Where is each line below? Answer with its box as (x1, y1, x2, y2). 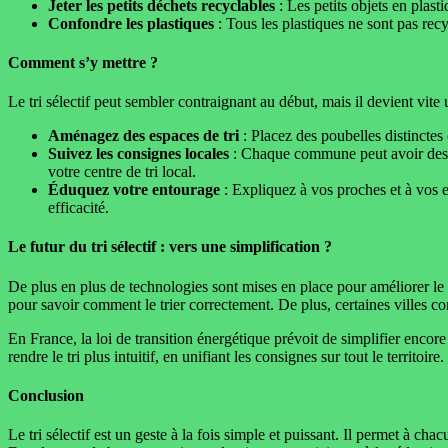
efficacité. (48, 199, 109, 217)
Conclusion (8, 386, 84, 404)
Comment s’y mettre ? (8, 53, 158, 71)
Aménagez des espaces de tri (48, 127, 239, 145)
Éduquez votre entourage (48, 181, 220, 199)
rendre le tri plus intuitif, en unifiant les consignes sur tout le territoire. (8, 347, 444, 365)
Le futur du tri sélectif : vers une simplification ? (8, 238, 332, 256)
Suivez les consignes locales (48, 145, 229, 163)
